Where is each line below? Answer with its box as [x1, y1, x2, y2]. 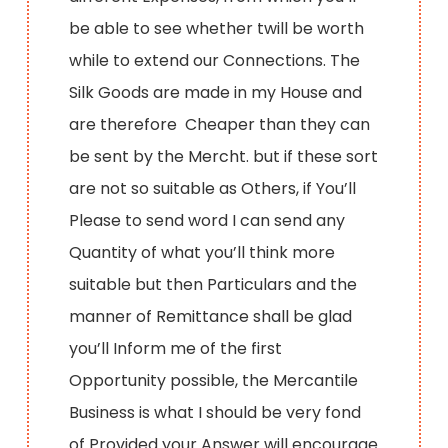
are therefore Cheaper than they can [69, 112, 371, 136]
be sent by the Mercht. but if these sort [69, 144, 379, 168]
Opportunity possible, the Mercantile [69, 368, 359, 392]
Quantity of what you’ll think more [69, 240, 336, 264]
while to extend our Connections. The [69, 48, 361, 72]
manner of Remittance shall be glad [69, 304, 353, 328]
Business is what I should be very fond [69, 400, 362, 424]
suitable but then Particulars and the [69, 272, 358, 296]
